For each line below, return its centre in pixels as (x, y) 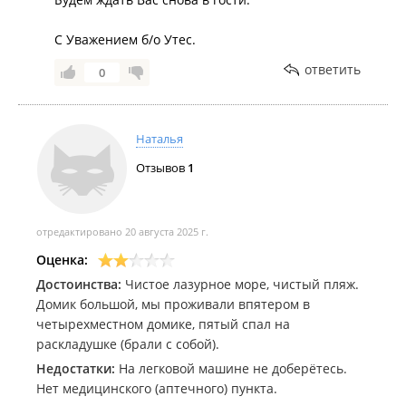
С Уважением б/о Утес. (125, 39)
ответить (333, 69)
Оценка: (62, 260)
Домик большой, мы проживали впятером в (173, 304)
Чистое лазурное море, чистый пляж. (240, 284)
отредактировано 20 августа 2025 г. (122, 232)
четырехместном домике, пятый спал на (163, 324)
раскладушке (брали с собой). (128, 344)
